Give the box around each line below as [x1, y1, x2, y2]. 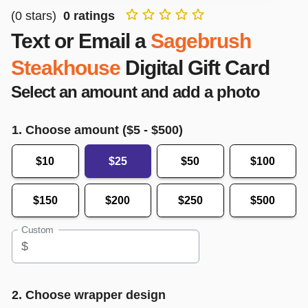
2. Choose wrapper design [12, 287, 166, 302]
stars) [22, 8, 60, 23]
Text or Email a [11, 29, 146, 52]
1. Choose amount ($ [12, 122, 133, 137]
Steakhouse [11, 56, 120, 79]
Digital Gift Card [125, 56, 269, 79]
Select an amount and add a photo [11, 82, 260, 101]
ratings [70, 8, 115, 23]
